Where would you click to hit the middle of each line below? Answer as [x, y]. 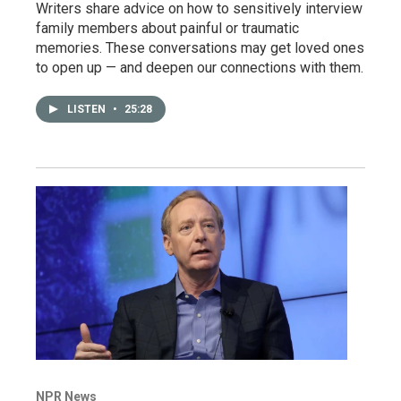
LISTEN [88, 109]
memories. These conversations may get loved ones [200, 47]
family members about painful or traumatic [167, 28]
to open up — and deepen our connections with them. [200, 67]
